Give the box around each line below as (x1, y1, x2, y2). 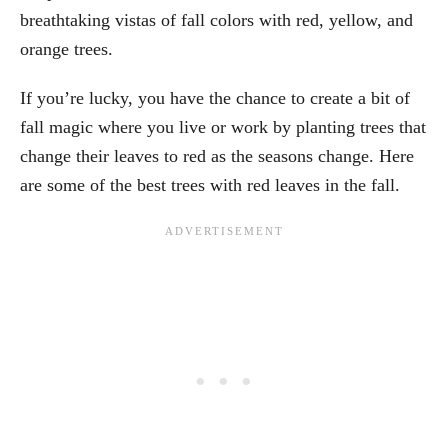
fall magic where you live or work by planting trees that (20, 116, 426, 137)
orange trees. (20, 38, 113, 59)
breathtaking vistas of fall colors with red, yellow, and (20, 9, 413, 30)
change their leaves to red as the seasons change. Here (20, 145, 414, 166)
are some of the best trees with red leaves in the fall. (20, 174, 400, 195)
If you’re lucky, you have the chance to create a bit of (20, 87, 410, 108)
